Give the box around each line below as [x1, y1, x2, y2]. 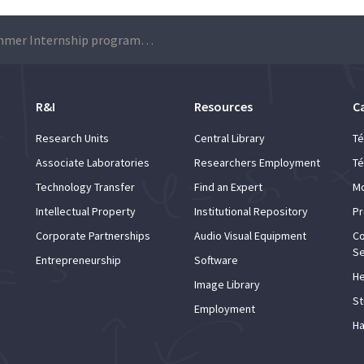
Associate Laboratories [36, 154, 149, 170]
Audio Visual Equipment [194, 227, 306, 243]
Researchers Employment [194, 154, 320, 170]
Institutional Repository [194, 203, 308, 219]
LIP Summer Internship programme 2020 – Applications [141, 31, 154, 48]
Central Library [194, 130, 265, 145]
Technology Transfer [36, 179, 135, 194]
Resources [194, 97, 253, 115]
